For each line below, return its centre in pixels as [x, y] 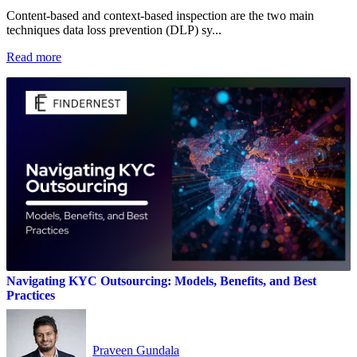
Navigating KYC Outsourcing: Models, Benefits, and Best [161, 280]
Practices [31, 295]
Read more [34, 57]
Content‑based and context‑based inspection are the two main [160, 15]
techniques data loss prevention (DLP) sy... [114, 29]
